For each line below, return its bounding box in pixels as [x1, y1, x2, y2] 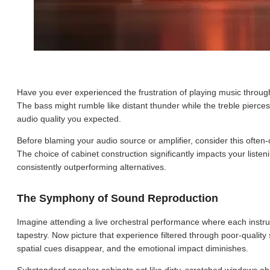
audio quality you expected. [17, 114, 121, 124]
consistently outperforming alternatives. [17, 162, 166, 172]
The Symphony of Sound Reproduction [17, 192, 218, 204]
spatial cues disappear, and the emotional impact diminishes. [17, 243, 248, 254]
